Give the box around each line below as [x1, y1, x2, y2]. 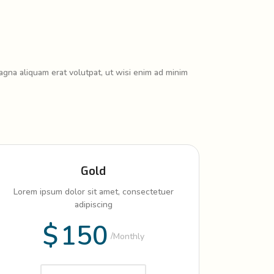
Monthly [113, 230, 144, 242]
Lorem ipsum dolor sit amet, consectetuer [13, 185, 174, 198]
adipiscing [74, 198, 113, 210]
